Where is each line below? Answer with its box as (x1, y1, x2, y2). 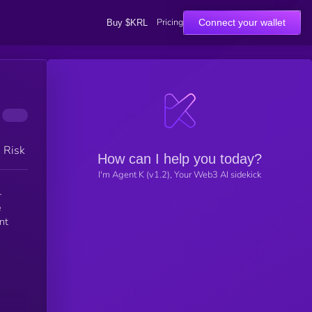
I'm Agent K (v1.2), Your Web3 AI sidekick (98, 168, 261, 181)
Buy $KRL (106, 17, 148, 28)
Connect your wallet (198, 17, 286, 28)
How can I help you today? (97, 150, 262, 166)
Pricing (157, 16, 183, 29)
